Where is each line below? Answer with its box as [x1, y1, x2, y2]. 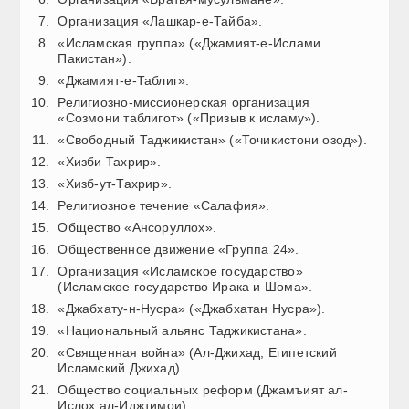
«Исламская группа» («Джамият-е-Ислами [58, 35, 321, 50]
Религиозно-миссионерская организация [58, 94, 314, 110]
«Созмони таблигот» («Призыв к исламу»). [58, 110, 320, 125]
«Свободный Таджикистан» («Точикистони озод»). [58, 131, 367, 147]
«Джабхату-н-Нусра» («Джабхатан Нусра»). [58, 300, 326, 316]
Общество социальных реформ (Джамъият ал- [58, 382, 348, 397]
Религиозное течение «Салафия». [58, 197, 270, 213]
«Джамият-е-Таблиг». [58, 72, 190, 88]
